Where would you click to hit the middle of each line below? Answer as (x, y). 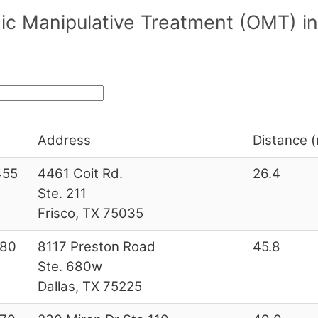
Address (64, 140)
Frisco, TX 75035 (90, 213)
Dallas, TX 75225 (89, 286)
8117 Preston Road (96, 246)
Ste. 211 (62, 193)
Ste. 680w (70, 266)
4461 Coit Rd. (80, 173)
